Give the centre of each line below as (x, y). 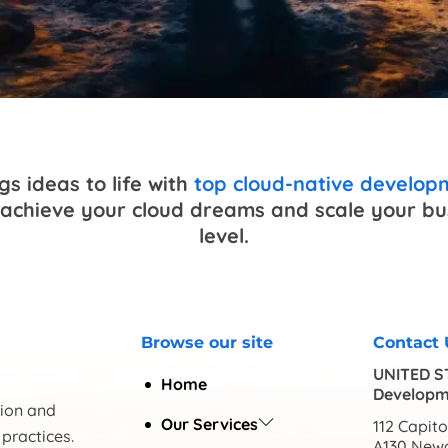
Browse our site (207, 343)
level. (224, 236)
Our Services (210, 424)
